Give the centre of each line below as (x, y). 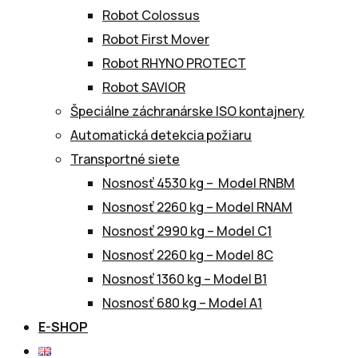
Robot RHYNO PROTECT (174, 63)
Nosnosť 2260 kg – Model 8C (188, 255)
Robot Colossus (151, 15)
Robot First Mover (156, 39)
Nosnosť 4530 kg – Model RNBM (199, 183)
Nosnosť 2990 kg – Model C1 (187, 231)
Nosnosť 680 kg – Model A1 (182, 303)
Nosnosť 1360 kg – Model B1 (185, 279)
